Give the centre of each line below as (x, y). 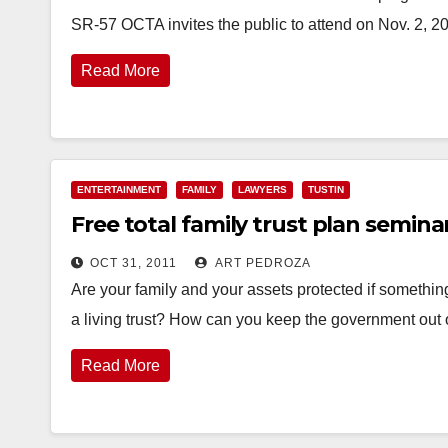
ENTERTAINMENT (119, 189)
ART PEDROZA (261, 263)
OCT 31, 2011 (133, 263)
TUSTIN (326, 189)
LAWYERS (262, 189)
